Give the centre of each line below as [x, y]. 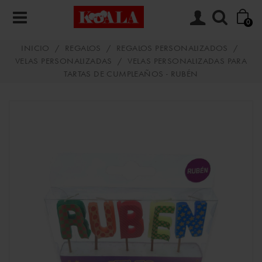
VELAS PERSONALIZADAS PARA [187, 62]
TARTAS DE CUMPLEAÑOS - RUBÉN [131, 75]
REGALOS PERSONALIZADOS [172, 49]
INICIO [35, 49]
